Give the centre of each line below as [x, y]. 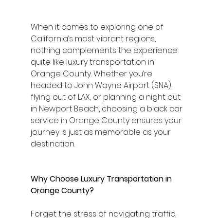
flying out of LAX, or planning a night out [106, 97]
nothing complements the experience [105, 50]
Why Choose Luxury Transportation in [102, 179]
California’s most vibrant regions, [94, 38]
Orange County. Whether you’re [92, 73]
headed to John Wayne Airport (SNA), [102, 85]
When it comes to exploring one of [98, 27]
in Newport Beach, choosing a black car [107, 109]
